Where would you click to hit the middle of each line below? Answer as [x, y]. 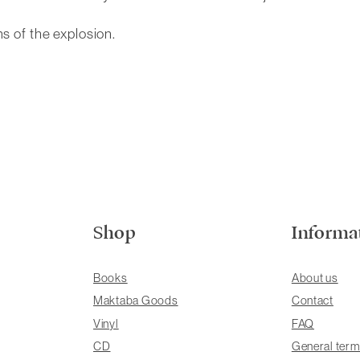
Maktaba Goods [136, 301]
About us [315, 278]
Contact [312, 301]
